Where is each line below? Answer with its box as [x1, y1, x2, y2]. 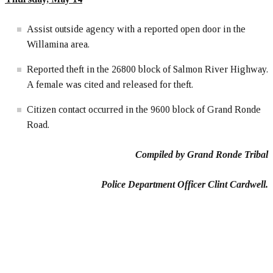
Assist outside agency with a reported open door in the [27, 24, 246, 35]
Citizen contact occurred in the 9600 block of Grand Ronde [27, 104, 261, 115]
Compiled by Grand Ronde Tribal [135, 149, 268, 160]
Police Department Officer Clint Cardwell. [101, 179, 268, 190]
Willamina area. [27, 39, 90, 50]
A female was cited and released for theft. [27, 79, 193, 90]
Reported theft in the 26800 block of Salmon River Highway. [27, 64, 268, 75]
